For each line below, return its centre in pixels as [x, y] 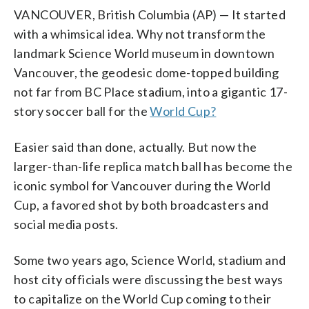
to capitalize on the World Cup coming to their [143, 298]
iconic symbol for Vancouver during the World [142, 185]
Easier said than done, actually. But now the [136, 147]
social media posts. [66, 224]
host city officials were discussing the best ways [149, 279]
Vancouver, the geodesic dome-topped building [147, 72]
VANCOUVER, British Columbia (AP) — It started [150, 14]
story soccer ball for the [82, 111]
